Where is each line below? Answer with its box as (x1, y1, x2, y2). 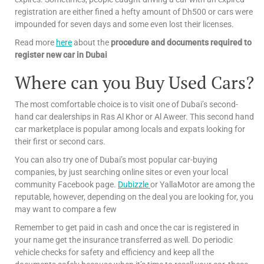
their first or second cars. (15, 137, 105, 147)
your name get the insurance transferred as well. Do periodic (15, 235, 233, 245)
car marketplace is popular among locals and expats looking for (15, 124, 245, 134)
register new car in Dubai (15, 50, 107, 60)
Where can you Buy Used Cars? (15, 71, 254, 95)
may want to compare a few (15, 204, 117, 214)
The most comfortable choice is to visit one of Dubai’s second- (15, 100, 238, 110)
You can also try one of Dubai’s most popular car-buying (15, 155, 217, 165)
